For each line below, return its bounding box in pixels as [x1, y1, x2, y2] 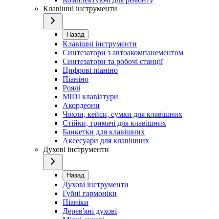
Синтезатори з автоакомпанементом [63, 48, 183, 57]
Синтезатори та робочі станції [63, 57, 163, 66]
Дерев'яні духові [63, 207, 117, 216]
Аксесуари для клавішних [63, 136, 149, 145]
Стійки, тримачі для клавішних [63, 119, 166, 128]
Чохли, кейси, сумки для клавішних [63, 110, 182, 119]
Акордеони [63, 101, 100, 110]
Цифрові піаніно [63, 66, 118, 75]
